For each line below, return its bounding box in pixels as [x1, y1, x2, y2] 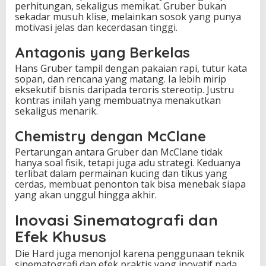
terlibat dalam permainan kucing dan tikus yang [15, 166, 227, 180]
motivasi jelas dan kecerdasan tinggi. [15, 20, 178, 34]
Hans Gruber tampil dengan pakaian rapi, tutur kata [15, 61, 247, 75]
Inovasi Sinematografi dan [15, 210, 218, 230]
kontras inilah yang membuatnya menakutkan [15, 93, 221, 107]
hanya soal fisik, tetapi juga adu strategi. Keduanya [15, 156, 240, 169]
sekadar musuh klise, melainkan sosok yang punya [15, 9, 241, 23]
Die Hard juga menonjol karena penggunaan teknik [15, 246, 245, 260]
